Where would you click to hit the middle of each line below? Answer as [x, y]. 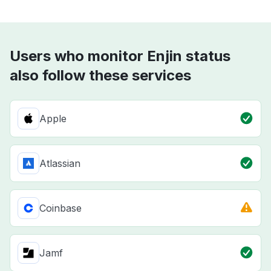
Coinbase [60, 208]
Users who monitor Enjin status [120, 56]
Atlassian [60, 164]
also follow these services [100, 76]
